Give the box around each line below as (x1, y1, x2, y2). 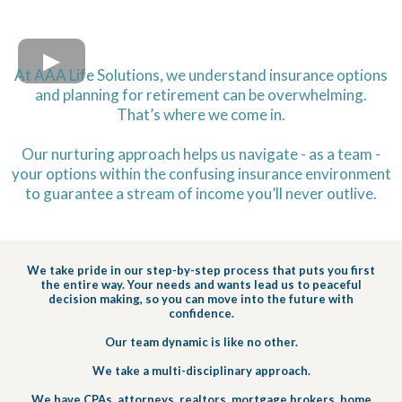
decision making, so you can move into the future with (48, 291, 354, 306)
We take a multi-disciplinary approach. (92, 363, 310, 378)
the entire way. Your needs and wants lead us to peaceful (40, 276, 362, 292)
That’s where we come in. (117, 104, 285, 124)
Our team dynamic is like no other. (104, 334, 298, 349)
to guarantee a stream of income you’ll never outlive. (25, 183, 377, 203)
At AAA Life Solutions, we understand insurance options (14, 65, 388, 84)
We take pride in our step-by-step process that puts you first (27, 262, 375, 277)
